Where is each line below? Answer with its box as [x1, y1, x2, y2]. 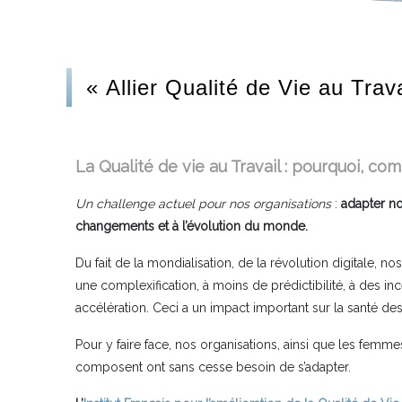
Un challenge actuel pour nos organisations [75, 197, 331, 211]
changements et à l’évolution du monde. [75, 219, 308, 233]
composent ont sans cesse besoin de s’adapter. [75, 360, 351, 374]
